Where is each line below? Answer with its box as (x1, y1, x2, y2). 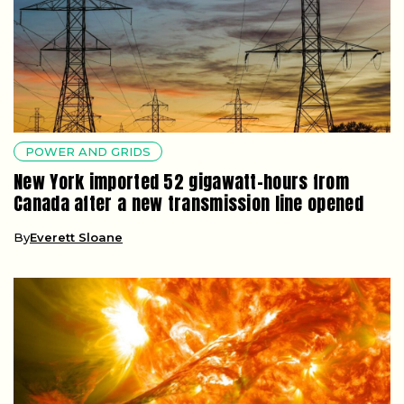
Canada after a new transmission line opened (14, 189, 363, 218)
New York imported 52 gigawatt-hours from (14, 168, 349, 197)
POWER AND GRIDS (25, 144, 151, 160)
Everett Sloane (30, 230, 123, 245)
